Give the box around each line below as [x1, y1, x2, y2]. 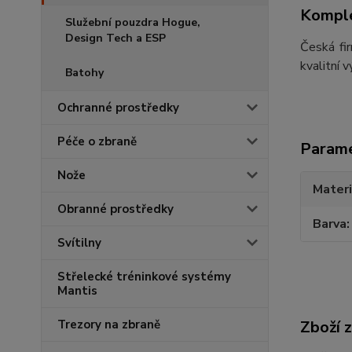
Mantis [57, 283, 97, 299]
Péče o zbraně [57, 134, 137, 150]
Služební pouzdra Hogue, [65, 15, 200, 31]
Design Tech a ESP [65, 31, 166, 46]
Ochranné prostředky [57, 100, 179, 116]
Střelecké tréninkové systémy [57, 269, 231, 285]
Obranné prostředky [57, 201, 174, 218]
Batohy [65, 65, 104, 81]
